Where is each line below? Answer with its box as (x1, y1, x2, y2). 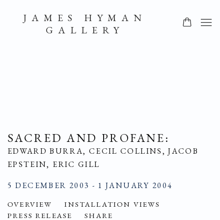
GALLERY (45, 24, 124, 36)
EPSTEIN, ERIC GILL (7, 159, 100, 169)
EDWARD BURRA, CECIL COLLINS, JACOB (7, 146, 199, 156)
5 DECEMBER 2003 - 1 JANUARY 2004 (7, 180, 173, 191)
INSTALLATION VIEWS (64, 199, 161, 209)
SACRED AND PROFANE (7, 130, 165, 145)
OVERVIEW (7, 199, 53, 209)
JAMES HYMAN (23, 11, 146, 24)
